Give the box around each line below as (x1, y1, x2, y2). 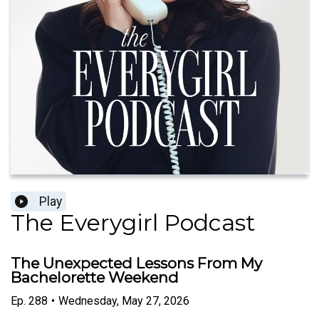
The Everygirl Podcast (11, 209, 256, 237)
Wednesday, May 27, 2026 (58, 293, 189, 308)
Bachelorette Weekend (11, 268, 179, 287)
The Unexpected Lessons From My (11, 254, 262, 273)
